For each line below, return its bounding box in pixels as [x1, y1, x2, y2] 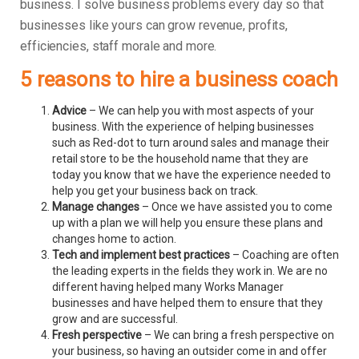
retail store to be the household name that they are [52, 152, 309, 166]
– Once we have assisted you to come [139, 200, 333, 214]
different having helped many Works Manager [52, 280, 284, 294]
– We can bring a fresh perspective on [142, 329, 334, 342]
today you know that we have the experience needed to [52, 168, 331, 182]
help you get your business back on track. [52, 184, 258, 198]
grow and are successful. [52, 313, 180, 326]
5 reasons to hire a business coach [20, 67, 338, 92]
